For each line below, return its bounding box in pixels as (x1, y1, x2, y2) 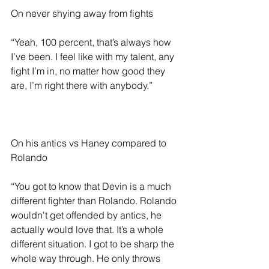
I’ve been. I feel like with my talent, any (11, 50, 177, 63)
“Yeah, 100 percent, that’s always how (11, 36, 174, 49)
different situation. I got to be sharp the (11, 238, 177, 250)
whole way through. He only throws (11, 252, 163, 265)
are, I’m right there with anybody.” (11, 79, 153, 92)
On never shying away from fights (11, 7, 156, 20)
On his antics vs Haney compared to (11, 137, 169, 150)
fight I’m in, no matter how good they (11, 65, 168, 77)
